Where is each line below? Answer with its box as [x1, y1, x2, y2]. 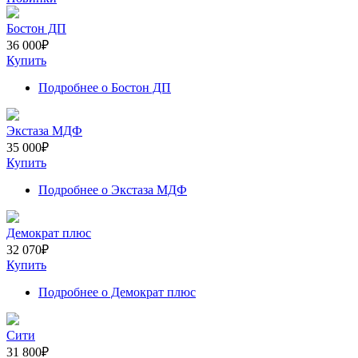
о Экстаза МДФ [98, 182, 187, 197]
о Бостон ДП [98, 80, 171, 94]
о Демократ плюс [98, 284, 196, 299]
